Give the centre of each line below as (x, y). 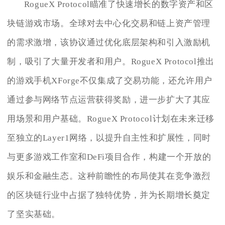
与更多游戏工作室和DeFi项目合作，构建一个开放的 (109, 157)
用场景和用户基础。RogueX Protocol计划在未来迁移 (111, 119)
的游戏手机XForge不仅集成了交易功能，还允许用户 (110, 81)
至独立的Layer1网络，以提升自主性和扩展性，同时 (109, 138)
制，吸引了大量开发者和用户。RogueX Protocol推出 (111, 62)
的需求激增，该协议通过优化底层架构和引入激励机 (109, 43)
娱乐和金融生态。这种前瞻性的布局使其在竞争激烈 (109, 176)
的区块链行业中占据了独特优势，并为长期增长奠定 (109, 195)
